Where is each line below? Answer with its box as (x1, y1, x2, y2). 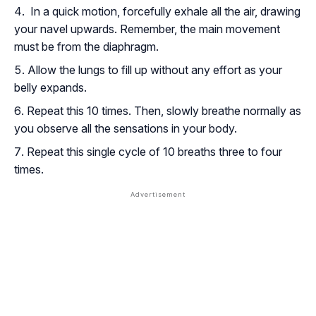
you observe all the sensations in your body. (14, 121, 237, 135)
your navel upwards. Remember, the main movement (14, 21, 280, 36)
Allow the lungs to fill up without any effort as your (28, 62, 282, 77)
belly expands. (14, 80, 87, 95)
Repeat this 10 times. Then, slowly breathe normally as (27, 103, 301, 118)
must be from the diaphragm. (14, 39, 159, 54)
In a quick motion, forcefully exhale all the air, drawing (28, 4, 300, 18)
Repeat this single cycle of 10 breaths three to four (27, 144, 282, 159)
